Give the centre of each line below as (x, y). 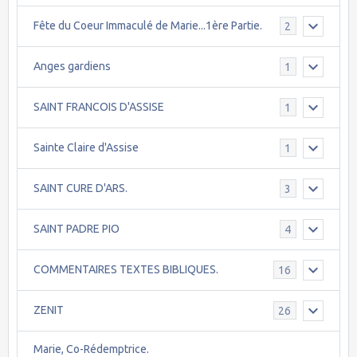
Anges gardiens (72, 67)
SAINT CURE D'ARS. (80, 188)
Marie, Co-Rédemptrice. (91, 349)
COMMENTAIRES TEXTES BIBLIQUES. (126, 270)
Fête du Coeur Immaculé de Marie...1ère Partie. (148, 26)
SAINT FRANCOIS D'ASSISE (99, 107)
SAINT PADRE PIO (76, 229)
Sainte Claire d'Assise (86, 148)
